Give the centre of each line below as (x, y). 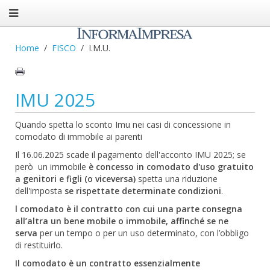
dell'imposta (39, 191)
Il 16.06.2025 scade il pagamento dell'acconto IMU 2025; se (130, 155)
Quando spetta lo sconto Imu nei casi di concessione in (123, 124)
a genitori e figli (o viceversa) (77, 179)
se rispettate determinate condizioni (142, 191)
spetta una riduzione (178, 179)
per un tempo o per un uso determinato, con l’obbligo (144, 233)
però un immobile (52, 167)
